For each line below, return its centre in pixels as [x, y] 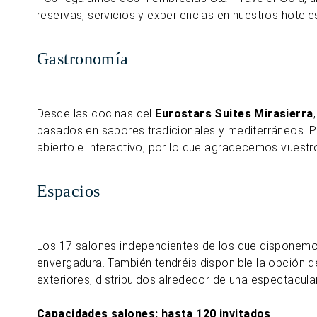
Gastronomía [83, 59]
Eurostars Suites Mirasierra [234, 114]
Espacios [69, 191]
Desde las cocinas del [96, 114]
